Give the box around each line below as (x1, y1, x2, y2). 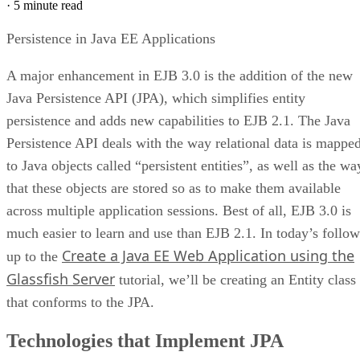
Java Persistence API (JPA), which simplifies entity (6, 89, 305, 106)
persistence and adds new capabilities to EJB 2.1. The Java (6, 112, 350, 129)
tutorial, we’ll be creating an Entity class (115, 271, 356, 288)
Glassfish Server (6, 268, 115, 288)
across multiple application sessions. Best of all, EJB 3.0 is (6, 202, 351, 219)
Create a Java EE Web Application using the (62, 245, 354, 265)
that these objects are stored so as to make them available (6, 179, 341, 196)
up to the (6, 247, 62, 264)
